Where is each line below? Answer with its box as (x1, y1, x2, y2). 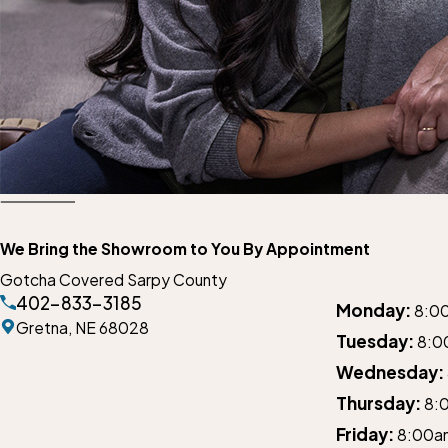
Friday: (336, 422, 394, 445)
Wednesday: (336, 360, 444, 383)
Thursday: (336, 391, 421, 414)
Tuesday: (336, 329, 414, 352)
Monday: (336, 298, 411, 321)
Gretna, (15, 317, 75, 337)
